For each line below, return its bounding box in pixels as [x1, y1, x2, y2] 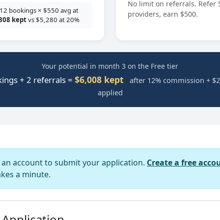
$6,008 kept [75, 74, 124, 85]
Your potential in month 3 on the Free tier [42, 61, 178, 71]
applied [97, 87, 123, 97]
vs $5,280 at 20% [27, 15, 80, 24]
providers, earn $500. [128, 9, 198, 19]
